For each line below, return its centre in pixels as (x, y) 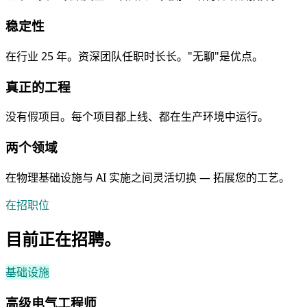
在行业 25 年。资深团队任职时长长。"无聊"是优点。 (134, 56)
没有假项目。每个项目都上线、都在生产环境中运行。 (137, 117)
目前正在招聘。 (63, 238)
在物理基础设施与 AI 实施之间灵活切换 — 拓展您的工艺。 (148, 177)
